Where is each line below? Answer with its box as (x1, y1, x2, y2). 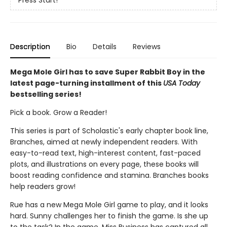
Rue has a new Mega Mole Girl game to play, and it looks (10, 200, 208, 210)
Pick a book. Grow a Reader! (10, 107, 107, 118)
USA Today (163, 78, 200, 88)
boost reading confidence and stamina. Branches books (10, 170, 209, 180)
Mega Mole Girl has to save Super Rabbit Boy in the (10, 67, 205, 77)
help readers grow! (10, 181, 75, 192)
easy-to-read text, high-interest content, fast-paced (10, 148, 201, 158)
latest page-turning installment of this (10, 78, 163, 88)
